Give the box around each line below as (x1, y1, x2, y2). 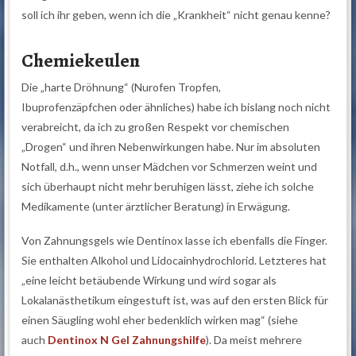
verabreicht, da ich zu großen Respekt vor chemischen (21, 119, 290, 133)
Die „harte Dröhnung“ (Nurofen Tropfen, (21, 79, 222, 94)
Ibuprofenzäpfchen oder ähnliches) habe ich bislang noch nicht (21, 99, 331, 114)
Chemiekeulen (21, 48, 141, 74)
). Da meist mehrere (206, 333, 303, 347)
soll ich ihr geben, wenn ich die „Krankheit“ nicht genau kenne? (21, 8, 331, 22)
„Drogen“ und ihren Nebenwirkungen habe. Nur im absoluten (21, 139, 321, 153)
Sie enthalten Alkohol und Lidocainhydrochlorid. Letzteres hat (21, 253, 327, 268)
